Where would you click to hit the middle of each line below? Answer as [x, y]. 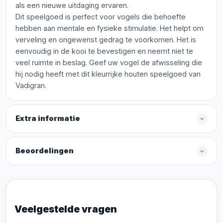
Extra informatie [48, 118]
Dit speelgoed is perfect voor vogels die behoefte [101, 17]
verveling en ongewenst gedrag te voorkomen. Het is [106, 40]
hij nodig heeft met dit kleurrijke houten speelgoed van [108, 74]
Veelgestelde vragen [66, 209]
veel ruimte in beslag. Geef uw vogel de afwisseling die [109, 62]
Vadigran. [31, 85]
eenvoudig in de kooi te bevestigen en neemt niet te [104, 51]
